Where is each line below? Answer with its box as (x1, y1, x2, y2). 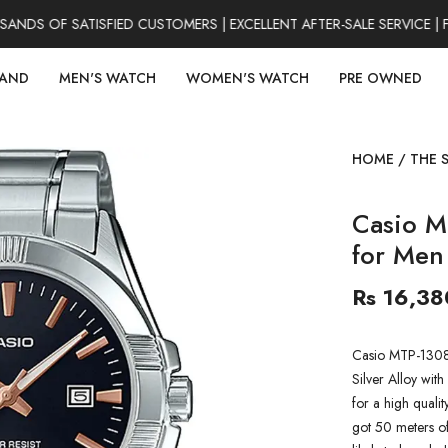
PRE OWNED (339, 68, 422, 88)
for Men (351, 236, 444, 274)
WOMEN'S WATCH (186, 68, 309, 88)
